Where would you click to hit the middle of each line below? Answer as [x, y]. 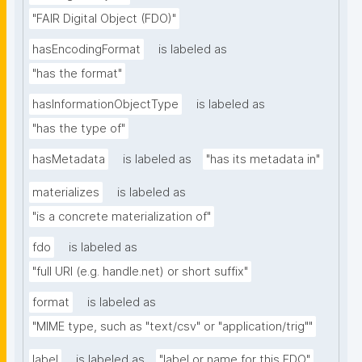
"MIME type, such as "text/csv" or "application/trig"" [173, 327]
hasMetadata [69, 160]
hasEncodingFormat [86, 50]
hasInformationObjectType [105, 105]
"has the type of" [79, 129]
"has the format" [77, 74]
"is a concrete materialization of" [122, 217]
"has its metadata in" [263, 160]
